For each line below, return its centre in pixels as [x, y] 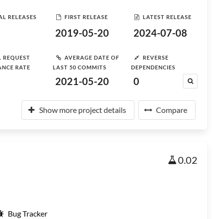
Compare [172, 110]
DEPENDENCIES [153, 67]
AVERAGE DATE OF [92, 57]
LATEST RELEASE [167, 17]
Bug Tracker [28, 213]
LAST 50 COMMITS [80, 67]
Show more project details [83, 110]
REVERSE [156, 57]
